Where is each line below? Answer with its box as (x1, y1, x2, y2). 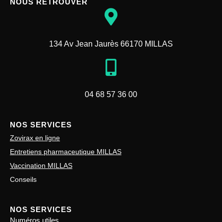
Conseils (10, 175, 37, 184)
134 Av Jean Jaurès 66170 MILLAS (49, 40, 173, 49)
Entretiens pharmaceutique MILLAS (10, 148, 121, 156)
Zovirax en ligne (10, 134, 60, 142)
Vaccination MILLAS (10, 162, 72, 170)
